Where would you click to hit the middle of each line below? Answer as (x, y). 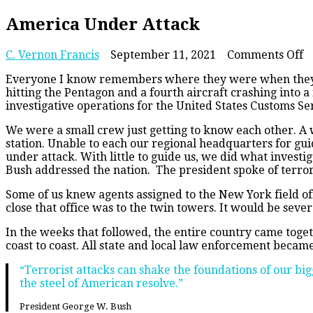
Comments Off (265, 54)
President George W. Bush (75, 306)
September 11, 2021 (163, 54)
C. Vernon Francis (52, 54)
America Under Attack (103, 24)
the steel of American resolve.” (101, 283)
